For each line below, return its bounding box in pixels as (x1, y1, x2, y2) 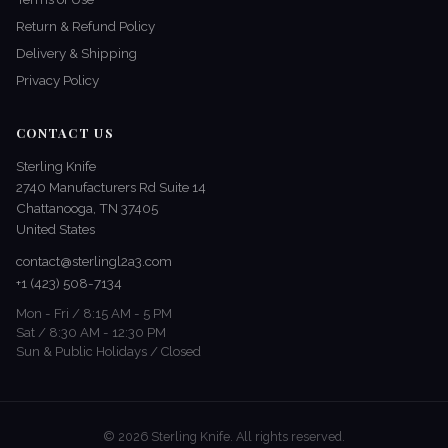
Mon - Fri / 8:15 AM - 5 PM (16, 305, 172, 321)
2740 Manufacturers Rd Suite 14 (16, 179, 206, 196)
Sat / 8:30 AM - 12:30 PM (16, 324, 166, 340)
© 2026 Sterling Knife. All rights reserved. (103, 428, 345, 444)
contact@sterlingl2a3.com (16, 253, 172, 270)
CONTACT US (16, 124, 114, 142)
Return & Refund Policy (16, 18, 155, 35)
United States (16, 221, 95, 238)
